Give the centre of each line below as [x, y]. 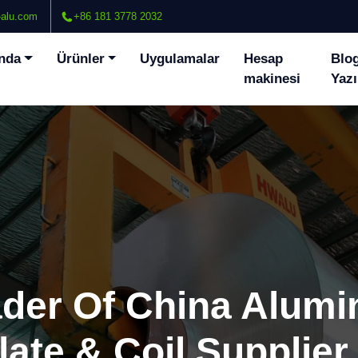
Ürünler [80, 59]
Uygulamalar [180, 59]
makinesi [272, 79]
